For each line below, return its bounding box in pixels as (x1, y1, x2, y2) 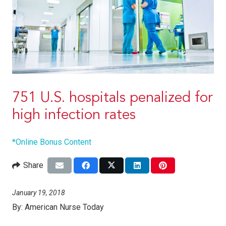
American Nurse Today (25, 202, 104, 212)
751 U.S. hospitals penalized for (12, 90, 213, 105)
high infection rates (12, 107, 136, 123)
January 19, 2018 (12, 188, 65, 197)
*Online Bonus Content (12, 137, 91, 147)
